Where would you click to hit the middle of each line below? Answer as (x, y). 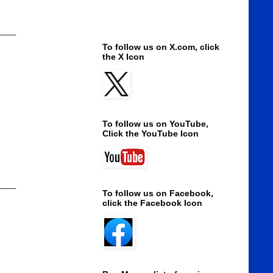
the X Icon (123, 57)
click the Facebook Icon (152, 203)
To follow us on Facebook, (158, 193)
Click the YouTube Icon (150, 134)
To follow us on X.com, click (161, 47)
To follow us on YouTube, (155, 124)
